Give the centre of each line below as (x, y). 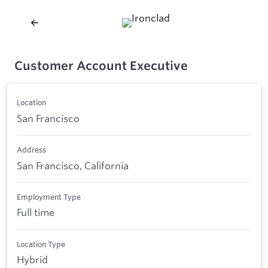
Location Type (41, 244)
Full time (36, 212)
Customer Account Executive (101, 66)
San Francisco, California (73, 165)
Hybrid (32, 260)
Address (31, 150)
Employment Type (49, 197)
